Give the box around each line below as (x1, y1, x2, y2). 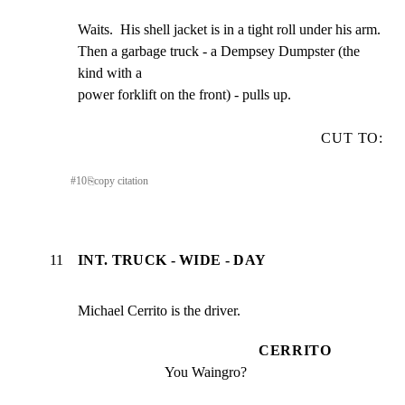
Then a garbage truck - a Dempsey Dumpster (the (78, 42, 360, 59)
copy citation (93, 174, 148, 187)
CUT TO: (321, 129, 383, 146)
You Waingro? (165, 364, 247, 381)
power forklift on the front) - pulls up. (78, 86, 291, 102)
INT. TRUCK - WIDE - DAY (78, 252, 267, 268)
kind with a (78, 64, 142, 80)
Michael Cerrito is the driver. (78, 303, 240, 319)
